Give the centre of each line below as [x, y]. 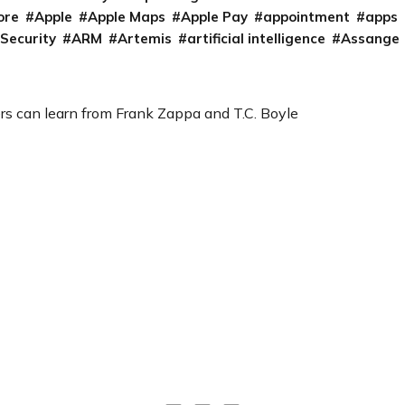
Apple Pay [215, 17]
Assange [370, 38]
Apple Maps [127, 17]
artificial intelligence [256, 38]
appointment [307, 17]
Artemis [144, 38]
